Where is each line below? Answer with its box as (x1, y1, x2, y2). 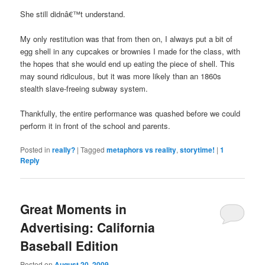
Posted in (20, 144, 51, 155)
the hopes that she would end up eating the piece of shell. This (20, 57, 235, 69)
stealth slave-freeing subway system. (20, 82, 148, 94)
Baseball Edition (20, 237, 119, 255)
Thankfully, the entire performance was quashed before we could (20, 108, 241, 119)
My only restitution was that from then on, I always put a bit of (20, 33, 233, 44)
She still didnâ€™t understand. (20, 8, 126, 20)
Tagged (80, 144, 105, 155)
